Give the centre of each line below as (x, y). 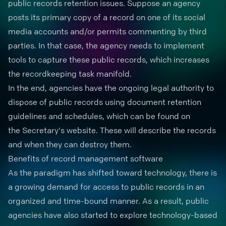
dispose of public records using (68, 102)
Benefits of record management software (86, 158)
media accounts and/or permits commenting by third (107, 31)
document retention (164, 102)
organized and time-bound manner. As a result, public (108, 201)
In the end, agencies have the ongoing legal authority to (111, 88)
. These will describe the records (156, 130)
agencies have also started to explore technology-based (113, 215)
